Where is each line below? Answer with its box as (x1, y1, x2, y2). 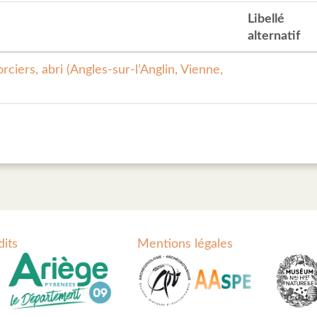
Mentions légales (137, 238, 233, 251)
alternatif (248, 30, 300, 43)
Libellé (248, 13, 284, 26)
